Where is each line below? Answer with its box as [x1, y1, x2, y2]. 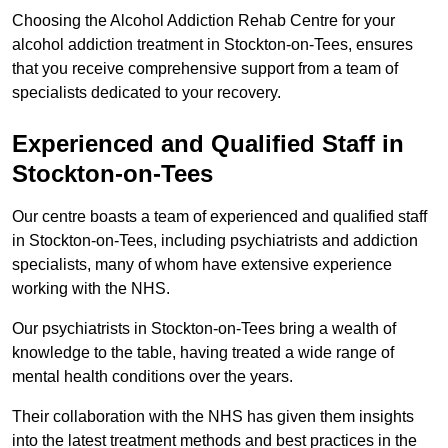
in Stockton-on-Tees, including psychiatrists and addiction [12, 232, 418, 250]
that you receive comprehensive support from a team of [12, 60, 398, 78]
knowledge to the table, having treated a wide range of [12, 344, 394, 362]
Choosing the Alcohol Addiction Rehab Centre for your [12, 12, 395, 30]
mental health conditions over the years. [12, 368, 297, 386]
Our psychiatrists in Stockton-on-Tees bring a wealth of [12, 320, 396, 338]
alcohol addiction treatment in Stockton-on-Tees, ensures [12, 36, 413, 54]
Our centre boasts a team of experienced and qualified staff [12, 208, 427, 226]
